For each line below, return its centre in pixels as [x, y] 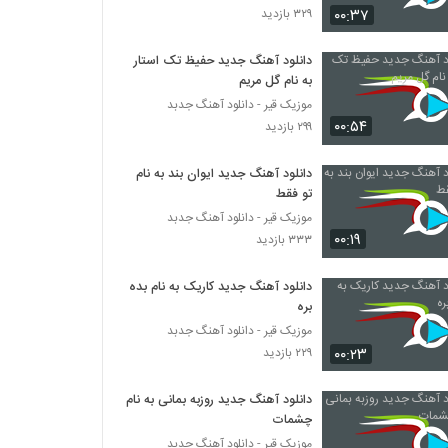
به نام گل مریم [276, 81]
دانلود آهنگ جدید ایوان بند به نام [224, 174]
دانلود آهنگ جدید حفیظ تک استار [223, 61]
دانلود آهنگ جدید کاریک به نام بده [221, 287]
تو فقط [294, 194]
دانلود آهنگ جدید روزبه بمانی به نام [219, 400]
